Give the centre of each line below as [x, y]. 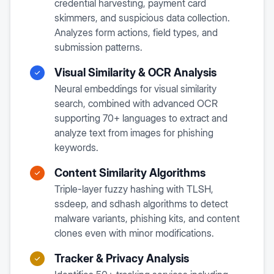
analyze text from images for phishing [134, 133]
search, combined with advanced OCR [136, 103]
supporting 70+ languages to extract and [141, 118]
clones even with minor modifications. [134, 233]
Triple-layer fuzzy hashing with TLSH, [134, 189]
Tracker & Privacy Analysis [122, 258]
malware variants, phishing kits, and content [147, 218]
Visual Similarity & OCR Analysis [135, 72]
